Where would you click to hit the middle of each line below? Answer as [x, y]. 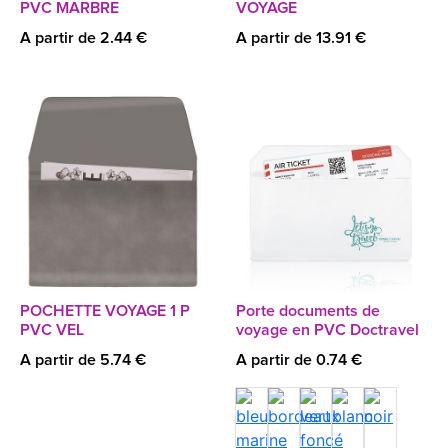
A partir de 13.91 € [301, 38]
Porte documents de [308, 311]
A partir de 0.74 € [299, 360]
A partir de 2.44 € [83, 38]
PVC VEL [52, 330]
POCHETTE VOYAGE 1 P [105, 311]
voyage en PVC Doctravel [327, 330]
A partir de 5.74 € [83, 360]
